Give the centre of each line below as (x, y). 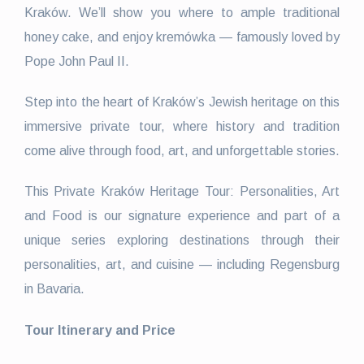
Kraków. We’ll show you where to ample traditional (182, 12)
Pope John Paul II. (76, 61)
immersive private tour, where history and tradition (182, 126)
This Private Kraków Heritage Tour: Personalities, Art (182, 191)
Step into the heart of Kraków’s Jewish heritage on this (182, 102)
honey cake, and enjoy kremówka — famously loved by (182, 37)
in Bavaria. (54, 288)
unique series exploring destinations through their (182, 240)
